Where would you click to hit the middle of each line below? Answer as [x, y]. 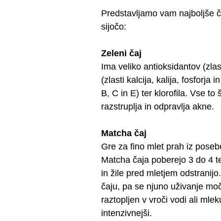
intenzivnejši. [126, 213]
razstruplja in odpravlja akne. [157, 107]
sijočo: [113, 27]
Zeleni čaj [121, 54]
